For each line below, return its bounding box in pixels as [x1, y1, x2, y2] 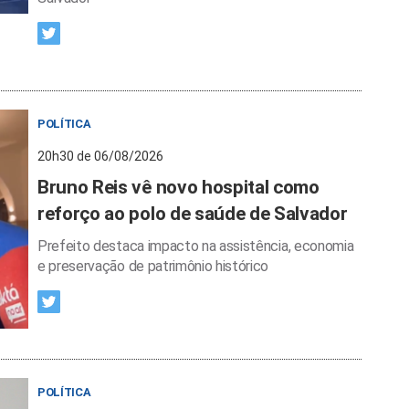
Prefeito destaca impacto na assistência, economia [37, 237, 354, 256]
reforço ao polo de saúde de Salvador [37, 203, 348, 225]
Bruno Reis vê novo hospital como [37, 176, 320, 199]
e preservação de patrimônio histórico [37, 257, 269, 276]
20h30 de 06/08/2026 [37, 149, 163, 164]
